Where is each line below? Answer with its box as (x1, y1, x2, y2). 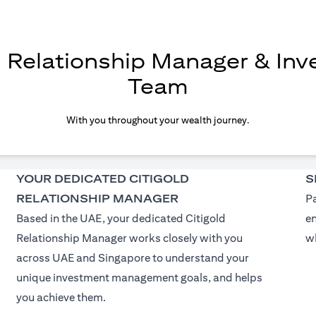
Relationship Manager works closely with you (16, 231, 243, 245)
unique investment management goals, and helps (16, 271, 262, 284)
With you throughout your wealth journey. (66, 114, 250, 126)
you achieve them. (16, 291, 106, 304)
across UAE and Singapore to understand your (16, 251, 249, 265)
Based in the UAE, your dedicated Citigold (16, 212, 226, 225)
